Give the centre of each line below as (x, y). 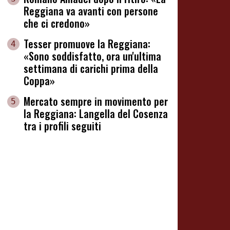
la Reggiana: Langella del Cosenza (96, 114)
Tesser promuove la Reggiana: (87, 44)
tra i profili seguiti (62, 126)
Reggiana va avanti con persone (91, 11)
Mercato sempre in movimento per (96, 101)
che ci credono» (57, 23)
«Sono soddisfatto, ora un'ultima (92, 56)
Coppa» (39, 81)
